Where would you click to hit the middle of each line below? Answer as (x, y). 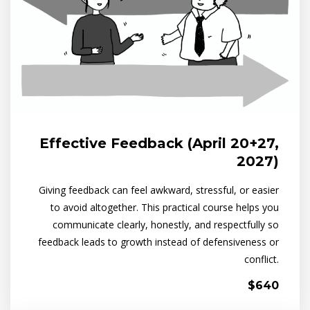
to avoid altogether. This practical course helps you (165, 208)
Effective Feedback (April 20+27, (159, 144)
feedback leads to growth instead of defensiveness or (158, 242)
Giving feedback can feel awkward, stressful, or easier (159, 190)
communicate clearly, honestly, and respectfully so (166, 225)
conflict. (262, 259)
